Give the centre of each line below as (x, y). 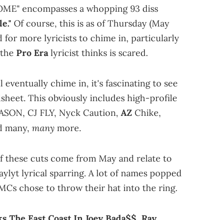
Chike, (147, 112)
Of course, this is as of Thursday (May (90, 23)
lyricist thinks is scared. (98, 53)
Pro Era (32, 53)
